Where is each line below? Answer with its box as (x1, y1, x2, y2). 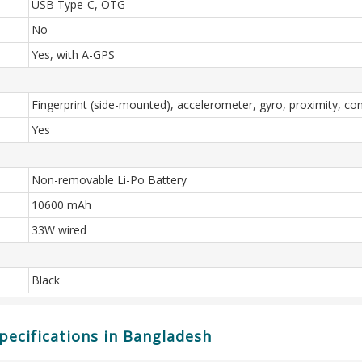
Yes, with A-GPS (32, 47, 115, 62)
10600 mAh (32, 197, 91, 213)
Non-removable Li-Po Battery (32, 172, 187, 187)
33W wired (32, 222, 86, 238)
